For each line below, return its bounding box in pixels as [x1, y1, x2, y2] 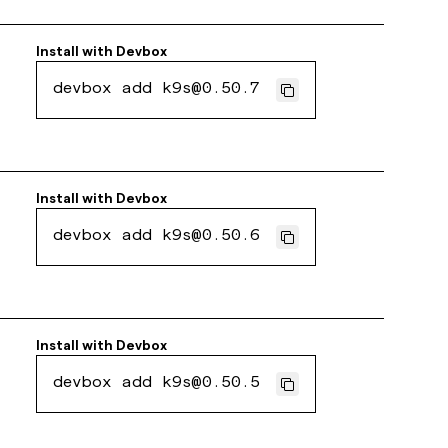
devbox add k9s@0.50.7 [53, 82, 261, 98]
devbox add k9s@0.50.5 [53, 376, 261, 392]
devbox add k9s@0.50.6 [53, 229, 261, 245]
